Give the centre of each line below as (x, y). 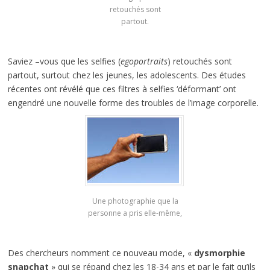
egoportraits (144, 61)
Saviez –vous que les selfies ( (64, 61)
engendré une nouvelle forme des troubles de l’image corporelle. (133, 102)
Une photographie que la (135, 201)
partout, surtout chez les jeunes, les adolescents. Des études (127, 75)
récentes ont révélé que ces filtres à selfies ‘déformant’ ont (122, 89)
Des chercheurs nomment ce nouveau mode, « (101, 253)
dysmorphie (219, 253)
